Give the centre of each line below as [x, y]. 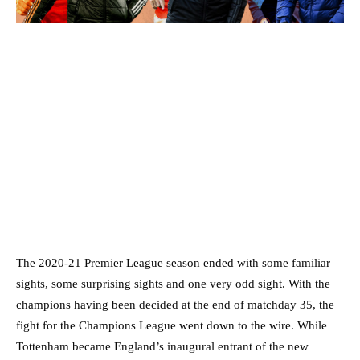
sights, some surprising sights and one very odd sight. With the [173, 284]
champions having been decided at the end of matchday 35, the [175, 305]
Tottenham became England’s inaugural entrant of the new [162, 347]
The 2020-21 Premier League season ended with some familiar [173, 263]
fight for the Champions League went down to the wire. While [172, 326]
